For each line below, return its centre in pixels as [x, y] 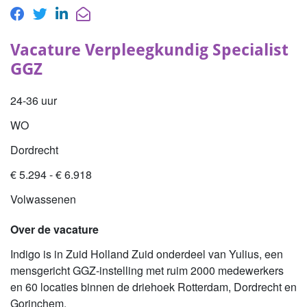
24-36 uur [34, 100]
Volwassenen [43, 199]
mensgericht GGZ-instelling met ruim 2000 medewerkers [147, 270]
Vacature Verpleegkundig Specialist [149, 50]
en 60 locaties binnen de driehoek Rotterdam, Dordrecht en [153, 286]
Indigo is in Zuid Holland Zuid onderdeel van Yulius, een [147, 254]
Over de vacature [54, 229]
